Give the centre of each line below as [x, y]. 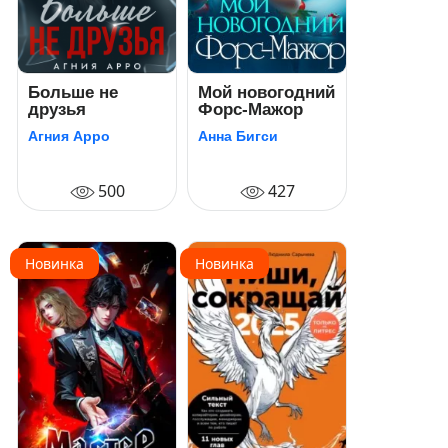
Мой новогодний [266, 92]
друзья [57, 109]
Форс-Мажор [250, 109]
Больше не [73, 92]
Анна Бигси [238, 136]
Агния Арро [69, 136]
